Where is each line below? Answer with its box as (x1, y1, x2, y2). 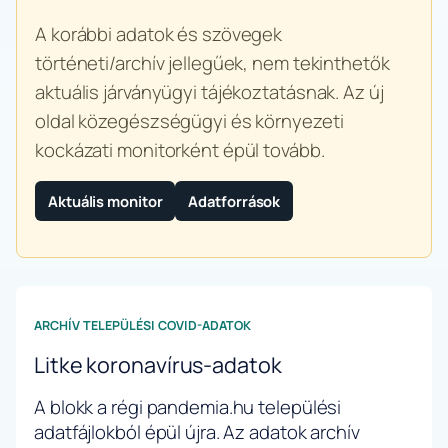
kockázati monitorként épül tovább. (35, 136, 325, 163)
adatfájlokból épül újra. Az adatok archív (34, 419, 360, 446)
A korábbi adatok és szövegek (35, 20, 283, 47)
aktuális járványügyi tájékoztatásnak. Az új (35, 78, 384, 105)
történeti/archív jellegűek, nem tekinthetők (35, 49, 390, 76)
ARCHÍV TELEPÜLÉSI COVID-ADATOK (34, 316, 251, 334)
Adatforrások (188, 190, 281, 211)
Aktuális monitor (48, 190, 163, 211)
